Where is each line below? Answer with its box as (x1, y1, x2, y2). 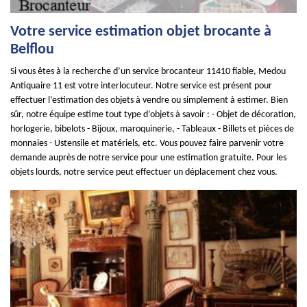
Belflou (10, 42, 54, 58)
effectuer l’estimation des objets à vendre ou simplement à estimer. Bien (10, 95, 288, 106)
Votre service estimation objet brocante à (10, 24, 271, 40)
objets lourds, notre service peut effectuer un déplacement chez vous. (10, 167, 278, 177)
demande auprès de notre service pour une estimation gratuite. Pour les (10, 153, 286, 163)
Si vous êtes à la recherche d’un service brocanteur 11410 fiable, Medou (10, 66, 286, 77)
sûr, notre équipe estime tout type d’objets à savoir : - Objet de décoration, (10, 110, 296, 120)
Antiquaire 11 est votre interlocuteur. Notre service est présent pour (10, 81, 272, 91)
